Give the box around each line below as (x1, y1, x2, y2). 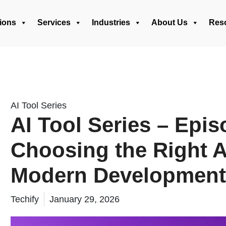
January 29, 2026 (49, 194, 120, 204)
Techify (11, 194, 39, 204)
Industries (92, 18, 130, 27)
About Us (151, 18, 188, 27)
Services (37, 18, 71, 27)
